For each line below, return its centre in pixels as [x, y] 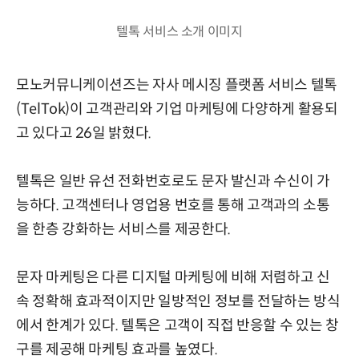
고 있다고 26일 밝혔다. [84, 133]
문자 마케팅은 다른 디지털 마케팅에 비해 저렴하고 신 [173, 277]
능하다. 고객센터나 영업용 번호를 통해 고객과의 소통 [173, 205]
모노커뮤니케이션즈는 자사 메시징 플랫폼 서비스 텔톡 [177, 85]
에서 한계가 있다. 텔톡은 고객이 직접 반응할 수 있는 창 [177, 325]
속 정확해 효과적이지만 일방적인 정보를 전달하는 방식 [178, 301]
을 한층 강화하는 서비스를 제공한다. [123, 229]
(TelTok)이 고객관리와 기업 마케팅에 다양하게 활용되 [177, 109]
